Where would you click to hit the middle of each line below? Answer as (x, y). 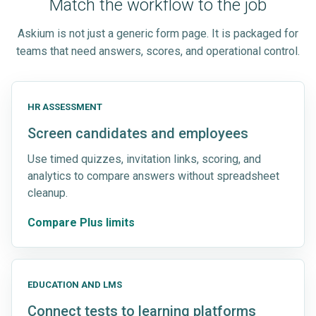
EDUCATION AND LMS (75, 284)
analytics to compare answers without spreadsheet (153, 176)
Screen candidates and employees (138, 133)
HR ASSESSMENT (65, 107)
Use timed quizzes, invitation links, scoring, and (144, 159)
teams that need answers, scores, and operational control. (158, 51)
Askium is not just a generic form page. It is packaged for (158, 33)
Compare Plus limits (81, 222)
